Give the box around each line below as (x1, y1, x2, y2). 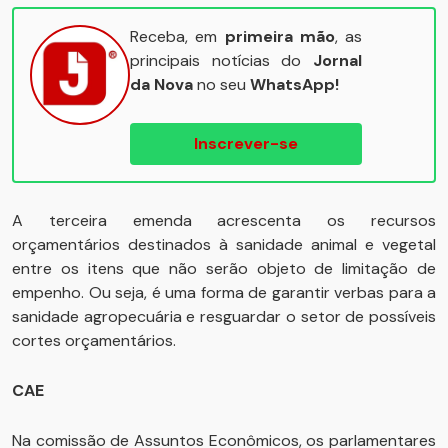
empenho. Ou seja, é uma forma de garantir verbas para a (12, 282, 436, 303)
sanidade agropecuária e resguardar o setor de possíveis (12, 306, 436, 327)
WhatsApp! (250, 74, 339, 95)
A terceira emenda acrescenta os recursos (12, 210, 436, 231)
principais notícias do (130, 50, 313, 71)
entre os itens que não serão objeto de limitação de (12, 258, 436, 279)
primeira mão (224, 26, 335, 47)
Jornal (313, 50, 362, 71)
